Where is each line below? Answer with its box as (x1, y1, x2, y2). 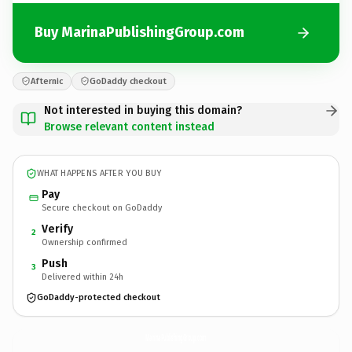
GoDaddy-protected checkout (37, 292, 160, 302)
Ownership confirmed (42, 236, 127, 247)
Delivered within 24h (42, 271, 123, 282)
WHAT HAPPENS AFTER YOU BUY (37, 168, 162, 178)
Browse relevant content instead (44, 119, 214, 134)
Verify (42, 222, 73, 236)
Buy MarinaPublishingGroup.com (35, 24, 244, 41)
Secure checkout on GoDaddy (42, 202, 162, 213)
